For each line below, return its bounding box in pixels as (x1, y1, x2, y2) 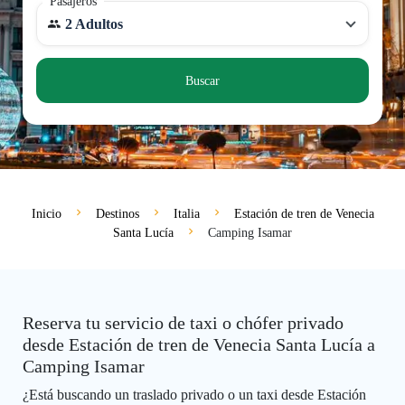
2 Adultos (65, 16, 123, 32)
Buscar (185, 73, 220, 88)
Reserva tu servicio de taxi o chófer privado (23, 313, 344, 334)
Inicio (31, 207, 61, 221)
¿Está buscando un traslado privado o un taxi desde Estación (23, 387, 366, 403)
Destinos (95, 207, 139, 221)
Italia (173, 207, 200, 221)
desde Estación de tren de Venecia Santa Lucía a (23, 334, 375, 355)
